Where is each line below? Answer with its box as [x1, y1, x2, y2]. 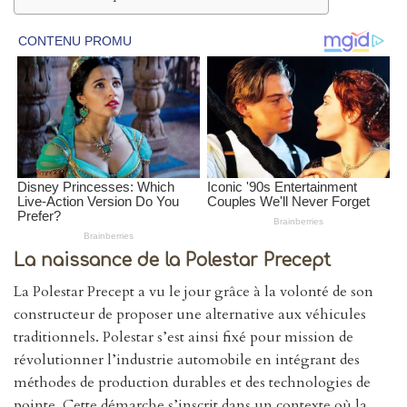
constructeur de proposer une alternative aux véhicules [14, 303, 366, 324]
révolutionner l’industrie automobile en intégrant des [14, 349, 360, 370]
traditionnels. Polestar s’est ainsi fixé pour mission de [14, 326, 353, 347]
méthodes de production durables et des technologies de [14, 372, 371, 392]
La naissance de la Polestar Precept [14, 251, 331, 271]
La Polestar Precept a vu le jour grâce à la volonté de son [14, 281, 373, 302]
